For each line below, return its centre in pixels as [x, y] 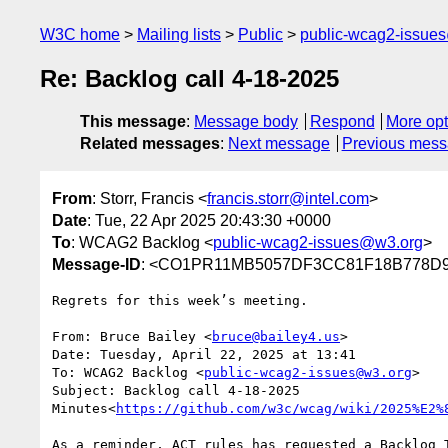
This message [133, 122]
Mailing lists [179, 34]
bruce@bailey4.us [276, 336]
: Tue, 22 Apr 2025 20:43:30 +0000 [209, 220]
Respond [342, 122]
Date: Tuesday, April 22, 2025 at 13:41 [204, 354]
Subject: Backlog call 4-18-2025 [176, 390]
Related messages [150, 144]
